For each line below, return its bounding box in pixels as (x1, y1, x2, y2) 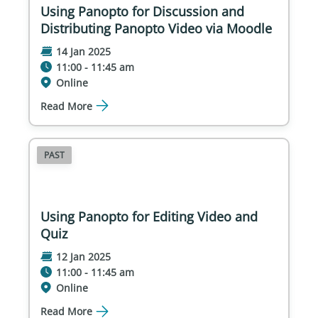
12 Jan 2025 (56, 250, 111, 264)
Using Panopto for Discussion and (40, 2, 244, 20)
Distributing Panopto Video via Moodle (40, 19, 272, 37)
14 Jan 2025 (56, 44, 111, 58)
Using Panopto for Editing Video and (40, 208, 258, 226)
